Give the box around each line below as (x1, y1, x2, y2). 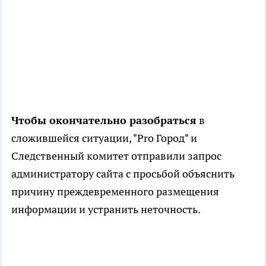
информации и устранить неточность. (11, 202, 202, 217)
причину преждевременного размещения (11, 185, 219, 199)
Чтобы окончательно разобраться (11, 113, 197, 128)
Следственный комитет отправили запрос (11, 149, 221, 163)
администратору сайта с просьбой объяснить (11, 167, 235, 181)
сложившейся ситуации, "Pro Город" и (11, 131, 197, 145)
